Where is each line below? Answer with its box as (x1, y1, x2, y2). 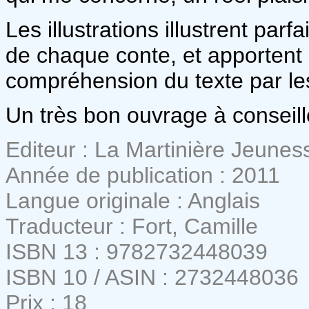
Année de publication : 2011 (6, 162, 280, 188)
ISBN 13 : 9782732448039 (6, 239, 268, 264)
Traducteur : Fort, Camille (6, 213, 258, 239)
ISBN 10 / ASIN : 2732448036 (6, 264, 299, 290)
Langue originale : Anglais (6, 188, 260, 213)
